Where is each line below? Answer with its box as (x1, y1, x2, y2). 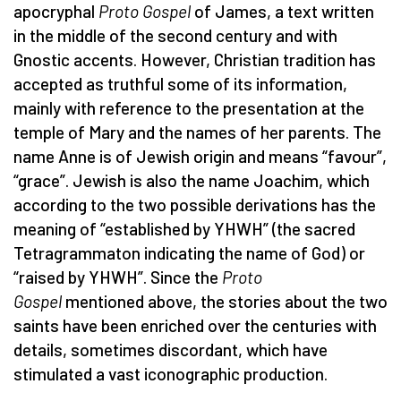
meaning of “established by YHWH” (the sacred (13, 218, 355, 239)
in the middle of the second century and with (13, 24, 337, 46)
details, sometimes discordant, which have (13, 338, 328, 360)
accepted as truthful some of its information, (13, 73, 347, 94)
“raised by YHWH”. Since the (13, 266, 222, 287)
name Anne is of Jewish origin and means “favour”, (13, 145, 387, 166)
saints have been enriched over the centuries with (13, 314, 377, 336)
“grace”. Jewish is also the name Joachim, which (13, 169, 370, 191)
